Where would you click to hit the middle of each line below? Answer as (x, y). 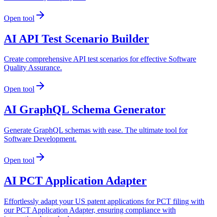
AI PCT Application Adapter (75, 181)
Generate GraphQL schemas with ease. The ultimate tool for (96, 130)
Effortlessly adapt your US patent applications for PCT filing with (104, 201)
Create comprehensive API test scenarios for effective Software (100, 59)
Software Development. (40, 139)
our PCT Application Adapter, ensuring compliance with (90, 210)
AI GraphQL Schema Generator (85, 110)
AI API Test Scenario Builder (77, 39)
